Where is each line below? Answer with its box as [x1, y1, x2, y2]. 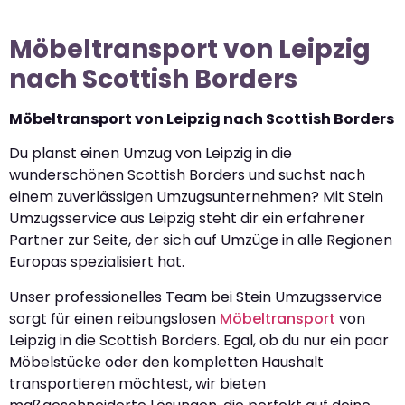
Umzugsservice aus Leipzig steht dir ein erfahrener [9, 208, 365, 230]
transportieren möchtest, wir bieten [9, 372, 266, 394]
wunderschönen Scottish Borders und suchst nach [9, 165, 365, 186]
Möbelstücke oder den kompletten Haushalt [9, 351, 324, 372]
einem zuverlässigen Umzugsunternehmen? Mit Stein [9, 186, 383, 208]
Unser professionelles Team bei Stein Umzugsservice [9, 286, 382, 307]
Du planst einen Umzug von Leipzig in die [9, 143, 292, 165]
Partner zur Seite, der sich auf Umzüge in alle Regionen [9, 230, 392, 251]
